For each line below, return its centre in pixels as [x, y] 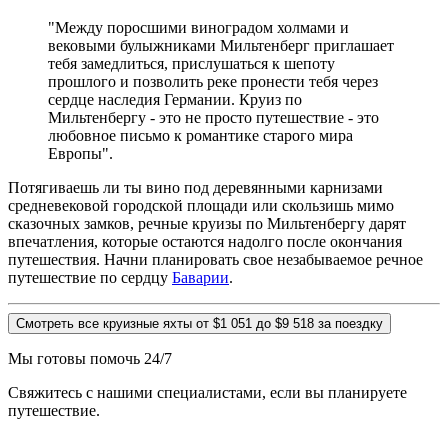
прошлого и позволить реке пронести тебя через [213, 81]
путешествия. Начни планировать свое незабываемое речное [215, 259]
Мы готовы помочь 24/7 [90, 358]
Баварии [200, 277]
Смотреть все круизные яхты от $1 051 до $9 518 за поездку [199, 323]
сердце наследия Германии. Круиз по [175, 99]
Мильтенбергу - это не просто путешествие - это [213, 117]
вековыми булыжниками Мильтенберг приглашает [221, 45]
